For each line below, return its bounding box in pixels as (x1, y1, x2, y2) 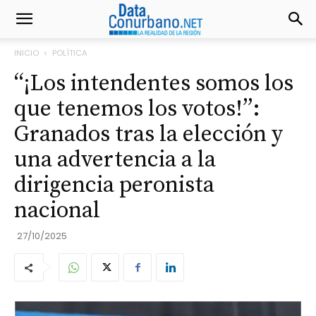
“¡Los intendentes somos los (14, 70, 293, 98)
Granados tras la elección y (14, 121, 283, 149)
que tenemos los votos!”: (14, 95, 260, 123)
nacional (14, 197, 100, 225)
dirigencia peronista (14, 171, 214, 200)
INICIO (14, 47, 39, 59)
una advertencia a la (14, 146, 216, 174)
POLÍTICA (52, 47, 87, 59)
